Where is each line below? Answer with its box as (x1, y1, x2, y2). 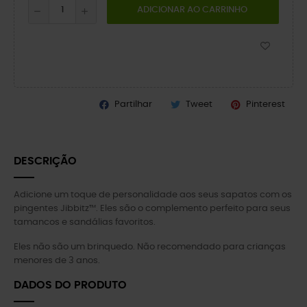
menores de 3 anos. (14, 256, 100, 265)
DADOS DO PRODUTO (14, 280, 127, 291)
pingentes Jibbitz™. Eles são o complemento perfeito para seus (14, 204, 291, 213)
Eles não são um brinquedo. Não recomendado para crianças (14, 243, 286, 251)
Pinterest (246, 100, 285, 109)
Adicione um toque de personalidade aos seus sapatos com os (14, 191, 292, 199)
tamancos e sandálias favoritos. (14, 218, 156, 227)
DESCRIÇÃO (14, 156, 77, 167)
